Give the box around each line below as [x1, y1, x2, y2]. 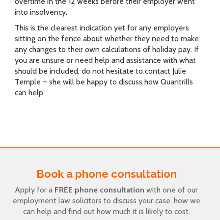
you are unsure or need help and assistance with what [15, 55, 196, 65]
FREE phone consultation [55, 185, 144, 194]
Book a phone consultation [36, 167, 177, 180]
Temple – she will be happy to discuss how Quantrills [15, 77, 193, 86]
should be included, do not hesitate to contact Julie [15, 66, 186, 76]
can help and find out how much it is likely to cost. [23, 207, 190, 216]
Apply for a [15, 185, 55, 194]
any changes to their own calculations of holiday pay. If [15, 45, 199, 54]
